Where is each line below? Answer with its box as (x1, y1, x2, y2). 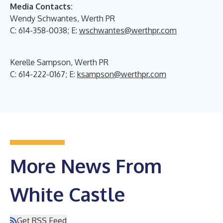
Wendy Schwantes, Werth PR (10, 13, 115, 23)
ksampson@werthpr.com (77, 69, 166, 79)
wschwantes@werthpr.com (79, 25, 177, 35)
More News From (10, 153, 162, 178)
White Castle (10, 182, 125, 206)
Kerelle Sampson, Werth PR (10, 57, 109, 67)
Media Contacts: (10, 1, 73, 11)
